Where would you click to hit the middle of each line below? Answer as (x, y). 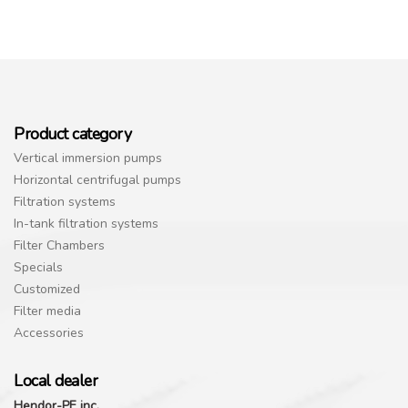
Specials (38, 268)
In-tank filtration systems (86, 224)
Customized (47, 290)
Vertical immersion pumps (88, 158)
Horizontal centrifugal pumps (97, 180)
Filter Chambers (59, 246)
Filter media (47, 311)
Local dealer (56, 381)
